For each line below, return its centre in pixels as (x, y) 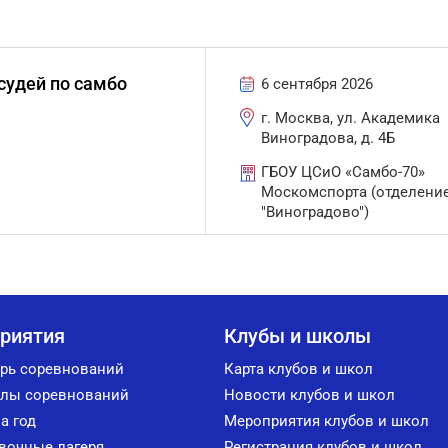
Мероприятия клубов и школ (326, 421)
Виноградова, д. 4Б (328, 138)
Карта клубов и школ (298, 369)
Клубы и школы (297, 336)
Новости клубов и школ (309, 395)
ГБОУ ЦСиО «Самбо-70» (343, 172)
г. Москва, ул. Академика (351, 118)
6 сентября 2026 (317, 84)
